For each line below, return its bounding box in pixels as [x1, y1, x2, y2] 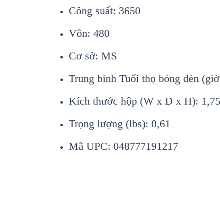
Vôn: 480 [69, 27, 110, 39]
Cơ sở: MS [69, 49, 117, 62]
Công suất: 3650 [69, 4, 140, 17]
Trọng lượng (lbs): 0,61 [69, 117, 170, 130]
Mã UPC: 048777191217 [69, 139, 178, 152]
